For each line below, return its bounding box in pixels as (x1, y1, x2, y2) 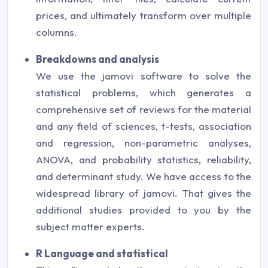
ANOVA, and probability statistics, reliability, (36, 153, 251, 166)
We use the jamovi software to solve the (36, 69, 251, 82)
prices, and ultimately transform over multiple (36, 9, 251, 22)
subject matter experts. (36, 220, 145, 233)
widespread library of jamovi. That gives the (36, 187, 251, 199)
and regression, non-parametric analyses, (36, 136, 251, 149)
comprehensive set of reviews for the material (36, 103, 251, 115)
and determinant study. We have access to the (36, 170, 251, 182)
